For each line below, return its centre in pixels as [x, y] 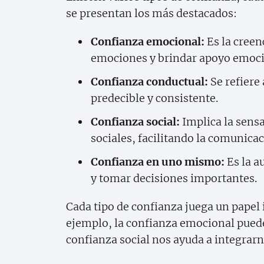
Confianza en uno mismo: [158, 161]
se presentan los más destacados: [151, 13]
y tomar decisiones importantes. [174, 178]
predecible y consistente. [154, 98]
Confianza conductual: [149, 81]
